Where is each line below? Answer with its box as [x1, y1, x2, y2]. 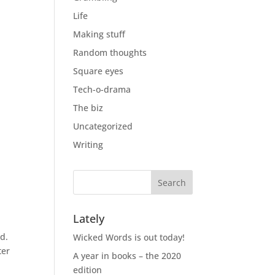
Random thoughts [73, 47, 147, 58]
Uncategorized [73, 120, 133, 132]
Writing [73, 139, 104, 150]
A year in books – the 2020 [73, 250, 182, 261]
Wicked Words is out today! [73, 231, 185, 243]
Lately [73, 211, 105, 226]
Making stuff [73, 28, 126, 40]
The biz [73, 102, 104, 114]
